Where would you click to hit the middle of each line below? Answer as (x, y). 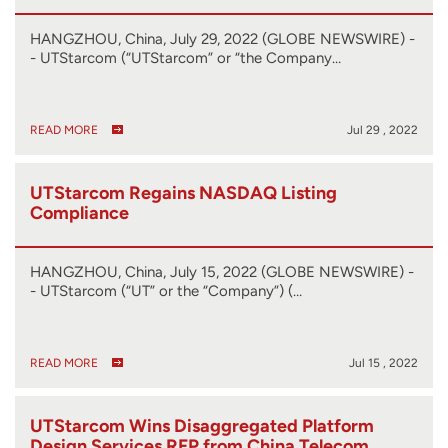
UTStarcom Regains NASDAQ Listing (183, 192)
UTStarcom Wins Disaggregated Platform (202, 426)
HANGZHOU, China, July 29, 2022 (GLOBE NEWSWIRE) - (222, 38)
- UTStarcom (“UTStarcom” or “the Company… (185, 57)
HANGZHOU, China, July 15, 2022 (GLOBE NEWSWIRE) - (222, 271)
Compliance (79, 212)
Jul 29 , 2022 (382, 129)
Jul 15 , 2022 (383, 362)
